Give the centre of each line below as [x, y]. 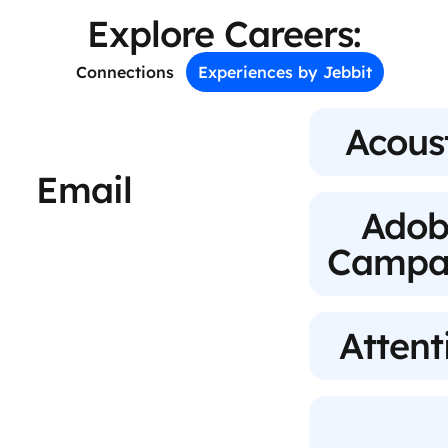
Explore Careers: [224, 33]
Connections [125, 72]
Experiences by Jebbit [285, 72]
